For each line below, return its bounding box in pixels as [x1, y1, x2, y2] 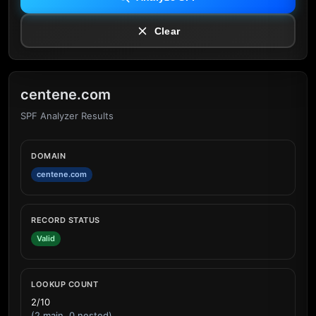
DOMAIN [31, 151, 66, 161]
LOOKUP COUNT [31, 279, 98, 289]
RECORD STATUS [31, 215, 100, 225]
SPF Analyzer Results [20, 110, 114, 121]
